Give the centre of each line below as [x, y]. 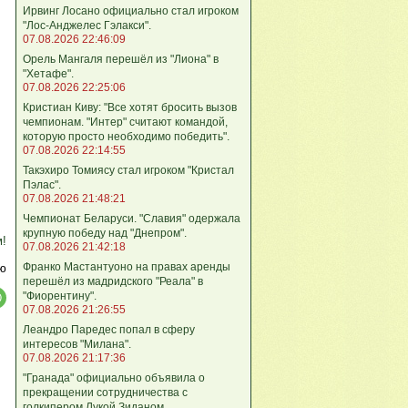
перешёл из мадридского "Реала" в [113, 281]
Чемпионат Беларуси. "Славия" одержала [132, 218]
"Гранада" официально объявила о [114, 377]
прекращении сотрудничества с [105, 392]
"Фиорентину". [60, 296]
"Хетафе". [48, 73]
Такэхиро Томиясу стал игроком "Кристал [128, 170]
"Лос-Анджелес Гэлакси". [87, 25]
